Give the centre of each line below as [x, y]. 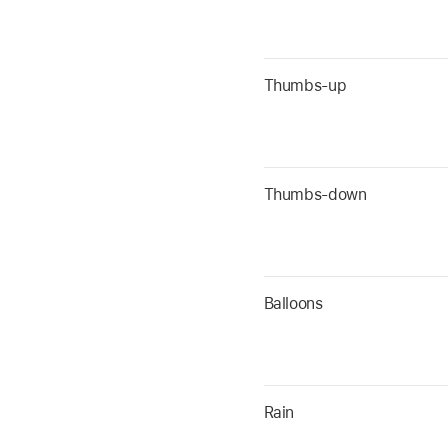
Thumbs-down [315, 195]
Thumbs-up [305, 86]
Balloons [293, 304]
